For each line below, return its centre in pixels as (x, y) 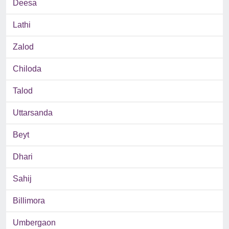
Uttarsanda (33, 113)
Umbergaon (34, 223)
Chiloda (27, 69)
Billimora (29, 201)
